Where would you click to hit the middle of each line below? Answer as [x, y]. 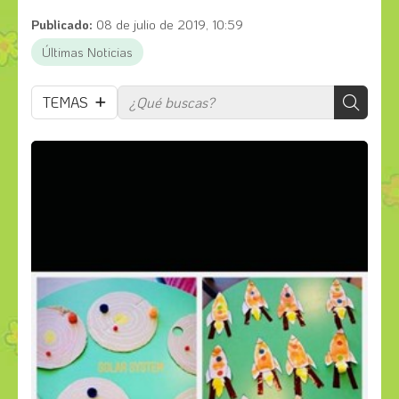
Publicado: [62, 24]
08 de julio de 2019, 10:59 [170, 24]
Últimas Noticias [87, 52]
